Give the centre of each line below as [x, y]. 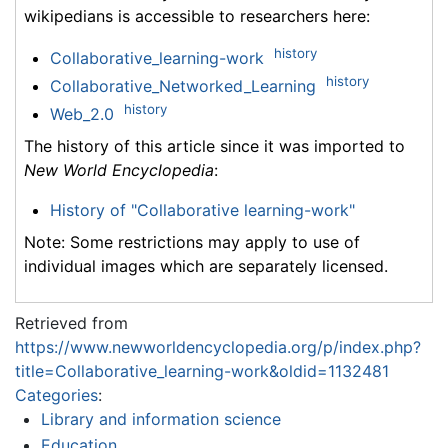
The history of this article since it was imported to [214, 146]
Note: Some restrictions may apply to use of [192, 242]
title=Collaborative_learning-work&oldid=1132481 [202, 371]
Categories [56, 395]
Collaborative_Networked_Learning [182, 86]
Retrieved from [71, 323]
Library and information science [160, 419]
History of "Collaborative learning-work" [202, 210]
